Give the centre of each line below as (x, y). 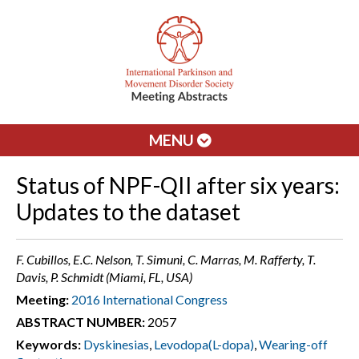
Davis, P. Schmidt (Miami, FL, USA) (104, 277)
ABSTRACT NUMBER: (81, 322)
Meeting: (42, 299)
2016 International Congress (149, 299)
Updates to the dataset (128, 212)
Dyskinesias (116, 344)
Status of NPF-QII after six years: (178, 185)
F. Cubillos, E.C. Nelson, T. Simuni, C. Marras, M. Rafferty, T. (166, 259)
